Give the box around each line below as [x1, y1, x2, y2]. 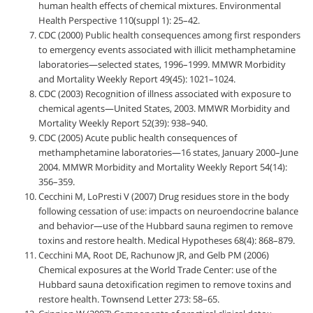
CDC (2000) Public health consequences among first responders [38, 28, 300, 41]
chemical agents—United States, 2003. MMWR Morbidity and [38, 101, 290, 115]
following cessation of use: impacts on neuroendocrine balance [38, 204, 298, 217]
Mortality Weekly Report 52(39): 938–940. [38, 116, 208, 129]
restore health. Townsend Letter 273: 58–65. [38, 292, 219, 305]
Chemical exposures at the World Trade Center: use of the [38, 263, 277, 276]
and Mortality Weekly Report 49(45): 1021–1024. [38, 72, 235, 85]
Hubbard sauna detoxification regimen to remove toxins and [38, 277, 291, 291]
